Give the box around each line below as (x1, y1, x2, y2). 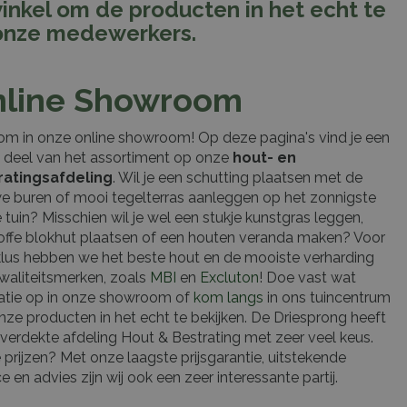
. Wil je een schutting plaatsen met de (113, 169, 362, 186)
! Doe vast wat (259, 269, 356, 286)
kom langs (194, 289, 263, 306)
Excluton (200, 269, 259, 286)
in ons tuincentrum (263, 289, 391, 306)
